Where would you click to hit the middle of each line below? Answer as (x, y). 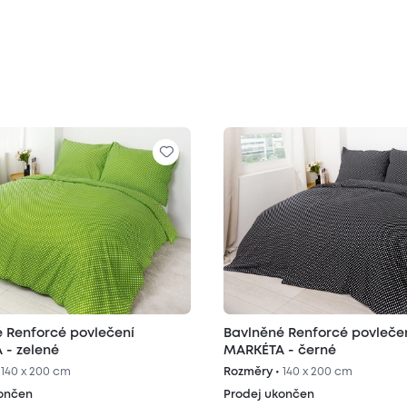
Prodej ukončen (268, 395)
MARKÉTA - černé (279, 351)
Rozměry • (253, 372)
